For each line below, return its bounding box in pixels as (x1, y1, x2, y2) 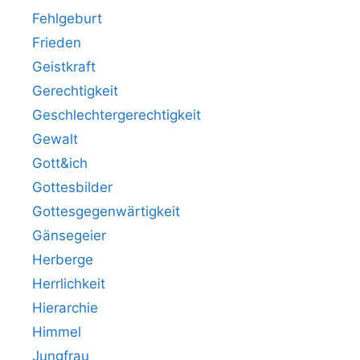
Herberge (32, 251, 93, 268)
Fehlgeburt (32, 10, 102, 27)
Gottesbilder (32, 178, 112, 195)
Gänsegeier (32, 227, 106, 243)
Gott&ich (32, 154, 88, 171)
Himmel (32, 323, 81, 340)
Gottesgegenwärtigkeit (32, 202, 180, 219)
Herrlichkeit (32, 275, 105, 292)
